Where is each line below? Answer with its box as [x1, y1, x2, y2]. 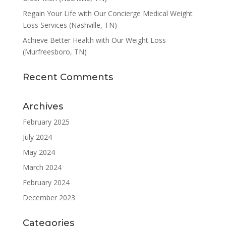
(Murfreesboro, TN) [22, 47, 87, 57]
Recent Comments [22, 72, 113, 83]
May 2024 [22, 147, 55, 157]
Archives [22, 101, 63, 112]
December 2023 [22, 193, 75, 203]
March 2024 [22, 162, 62, 173]
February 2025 [22, 117, 70, 127]
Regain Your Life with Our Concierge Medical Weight [22, 9, 193, 19]
